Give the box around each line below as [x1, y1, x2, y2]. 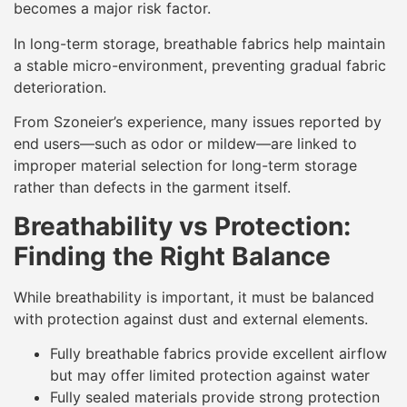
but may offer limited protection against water [50, 366, 370, 385]
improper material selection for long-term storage [14, 156, 357, 175]
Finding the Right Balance [14, 240, 331, 272]
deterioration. [14, 77, 106, 96]
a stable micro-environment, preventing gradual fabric [14, 55, 386, 74]
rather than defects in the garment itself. [14, 178, 291, 197]
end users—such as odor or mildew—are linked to [14, 134, 357, 154]
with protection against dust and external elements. [14, 309, 368, 328]
